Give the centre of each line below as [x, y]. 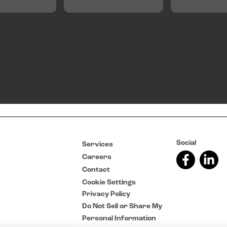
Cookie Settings [109, 183]
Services [98, 145]
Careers [97, 157]
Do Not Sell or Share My [122, 206]
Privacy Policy [106, 194]
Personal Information [119, 219]
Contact [96, 170]
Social [186, 143]
